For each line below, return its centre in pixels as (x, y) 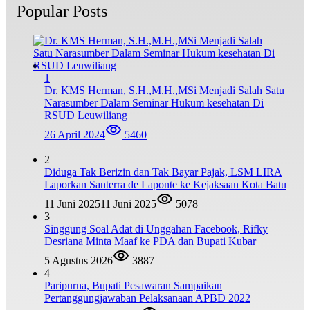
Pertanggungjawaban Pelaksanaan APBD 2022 (147, 298)
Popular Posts (62, 11)
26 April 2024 (75, 134)
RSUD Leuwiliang (86, 115)
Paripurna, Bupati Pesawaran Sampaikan (133, 285)
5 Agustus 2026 (79, 260)
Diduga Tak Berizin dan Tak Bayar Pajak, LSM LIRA (163, 172)
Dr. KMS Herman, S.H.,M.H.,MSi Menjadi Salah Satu (164, 90)
